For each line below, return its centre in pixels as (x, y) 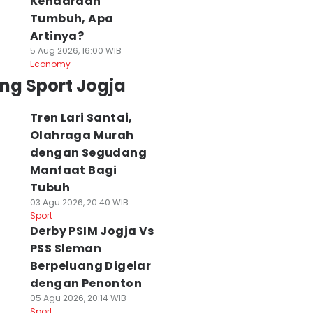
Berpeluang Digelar (90, 266)
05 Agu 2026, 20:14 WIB (78, 298)
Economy (50, 64)
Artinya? (57, 36)
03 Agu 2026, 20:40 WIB (79, 202)
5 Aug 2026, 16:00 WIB (75, 51)
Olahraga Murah (82, 135)
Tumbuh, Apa (72, 19)
